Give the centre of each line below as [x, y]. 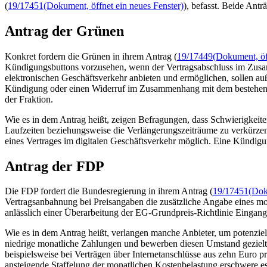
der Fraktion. [29, 99]
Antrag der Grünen [64, 31]
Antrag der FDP [55, 166]
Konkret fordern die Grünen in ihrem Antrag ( [91, 56]
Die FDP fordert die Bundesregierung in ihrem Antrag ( [109, 191]
